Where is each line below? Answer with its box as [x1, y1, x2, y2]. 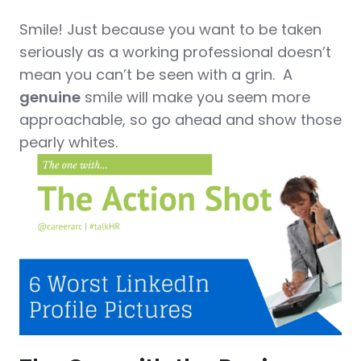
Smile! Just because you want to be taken [19, 19, 322, 39]
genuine [19, 86, 81, 107]
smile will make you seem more [81, 86, 310, 107]
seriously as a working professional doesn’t [19, 41, 331, 62]
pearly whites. [19, 131, 118, 152]
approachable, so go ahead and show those [19, 109, 342, 130]
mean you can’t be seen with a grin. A [19, 64, 293, 85]
